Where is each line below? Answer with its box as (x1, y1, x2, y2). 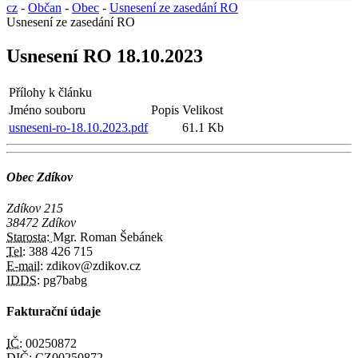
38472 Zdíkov (6, 216, 76, 230)
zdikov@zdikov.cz (43, 259, 141, 273)
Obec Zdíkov (6, 169, 73, 184)
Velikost (182, 102, 223, 117)
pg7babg (40, 273, 87, 288)
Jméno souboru (9, 102, 86, 117)
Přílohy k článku (9, 85, 92, 99)
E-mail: (6, 259, 43, 273)
